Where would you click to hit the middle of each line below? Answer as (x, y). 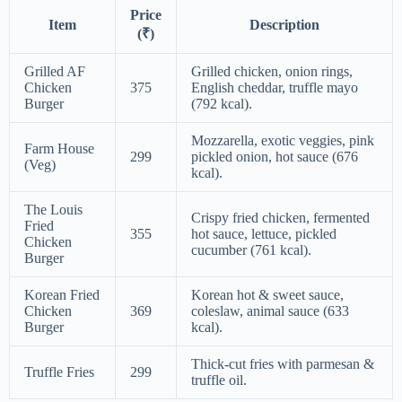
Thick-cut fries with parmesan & (283, 364)
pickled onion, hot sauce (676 (275, 157)
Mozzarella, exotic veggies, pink (283, 141)
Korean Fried (62, 295)
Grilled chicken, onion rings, (272, 72)
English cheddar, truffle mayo (275, 88)
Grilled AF (55, 72)
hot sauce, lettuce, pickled (264, 234)
